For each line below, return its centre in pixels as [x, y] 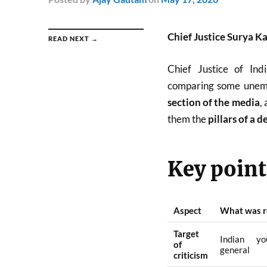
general [235, 250]
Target [186, 234]
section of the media [213, 102]
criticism [190, 255]
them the [187, 119]
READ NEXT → [73, 38]
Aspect [187, 211]
